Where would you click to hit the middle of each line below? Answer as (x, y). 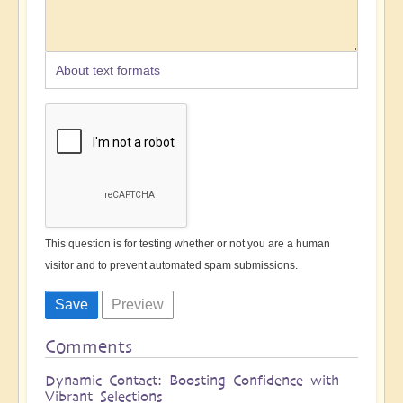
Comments (89, 346)
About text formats (107, 70)
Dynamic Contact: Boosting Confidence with (192, 380)
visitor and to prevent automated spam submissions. (171, 265)
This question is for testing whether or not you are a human (188, 243)
